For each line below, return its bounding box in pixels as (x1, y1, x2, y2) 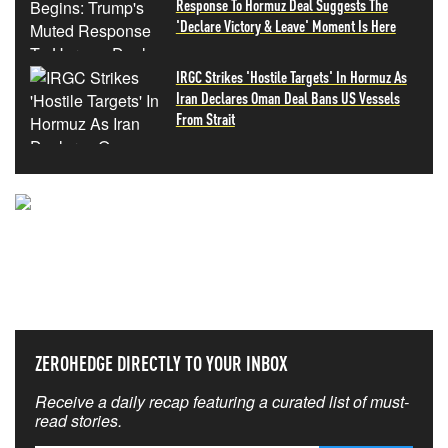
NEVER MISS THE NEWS (51, 213, 397, 268)
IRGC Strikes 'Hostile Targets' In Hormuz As (175, 66, 407, 87)
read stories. (35, 409, 122, 432)
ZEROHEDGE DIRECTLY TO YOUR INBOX (35, 350, 288, 376)
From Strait (175, 108, 235, 129)
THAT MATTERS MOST (66, 256, 382, 311)
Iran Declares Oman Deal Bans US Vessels (175, 87, 400, 108)
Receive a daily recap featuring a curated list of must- (35, 390, 409, 413)
